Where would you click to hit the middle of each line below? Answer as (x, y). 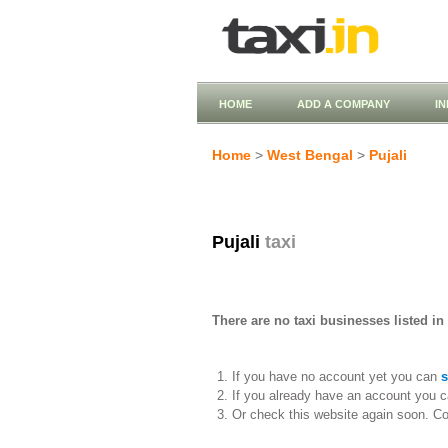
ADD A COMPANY (343, 104)
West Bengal (310, 155)
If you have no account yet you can (336, 376)
